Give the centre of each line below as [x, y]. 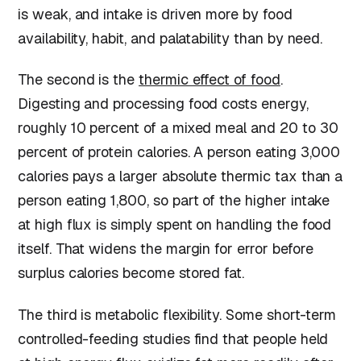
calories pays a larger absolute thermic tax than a [180, 176]
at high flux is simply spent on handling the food [175, 225]
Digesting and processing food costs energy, [163, 104]
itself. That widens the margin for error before [166, 249]
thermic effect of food [210, 80]
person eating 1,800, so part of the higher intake [174, 201]
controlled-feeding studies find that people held [173, 339]
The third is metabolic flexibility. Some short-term [177, 315]
